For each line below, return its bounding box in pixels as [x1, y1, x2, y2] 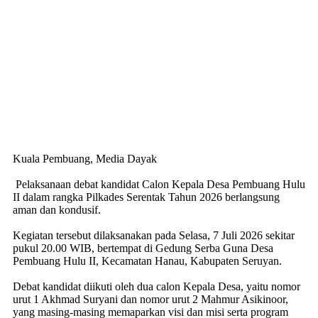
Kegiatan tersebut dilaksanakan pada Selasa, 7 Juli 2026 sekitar [13, 229, 295, 241]
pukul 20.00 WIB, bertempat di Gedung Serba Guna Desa [13, 241, 273, 254]
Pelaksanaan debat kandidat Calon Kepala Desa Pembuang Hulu [13, 177, 305, 190]
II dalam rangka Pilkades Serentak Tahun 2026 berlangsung [13, 190, 280, 203]
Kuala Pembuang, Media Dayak [13, 152, 160, 165]
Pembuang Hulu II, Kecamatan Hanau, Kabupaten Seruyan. [13, 254, 282, 267]
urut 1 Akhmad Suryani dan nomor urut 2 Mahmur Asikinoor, [13, 292, 288, 305]
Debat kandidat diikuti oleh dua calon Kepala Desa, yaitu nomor [13, 280, 300, 292]
